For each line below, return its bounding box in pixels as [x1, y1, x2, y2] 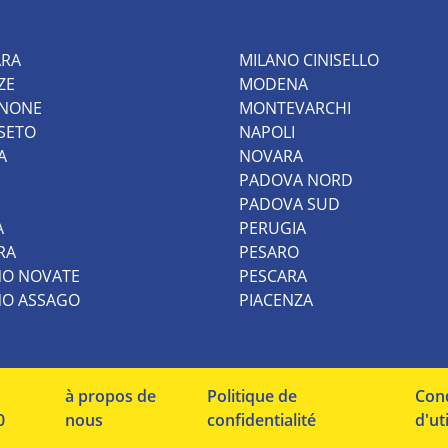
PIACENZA [239, 288, 313, 311]
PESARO [239, 240, 299, 263]
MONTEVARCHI [239, 96, 351, 119]
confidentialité [206, 408, 316, 431]
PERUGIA [239, 216, 306, 239]
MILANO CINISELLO [239, 48, 379, 71]
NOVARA [239, 144, 303, 167]
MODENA [239, 72, 308, 95]
